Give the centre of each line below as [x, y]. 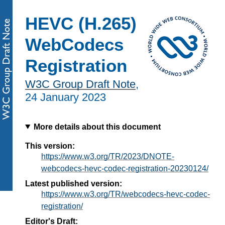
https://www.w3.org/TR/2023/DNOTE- [108, 156]
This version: [50, 146]
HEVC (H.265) [81, 23]
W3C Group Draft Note [80, 84]
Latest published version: [74, 183]
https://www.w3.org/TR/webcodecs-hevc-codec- [126, 194]
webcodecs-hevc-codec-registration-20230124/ [125, 168]
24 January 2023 [66, 97]
